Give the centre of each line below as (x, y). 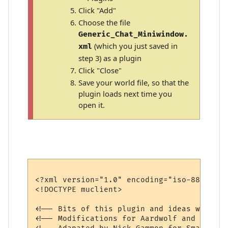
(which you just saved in (135, 46)
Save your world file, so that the (134, 83)
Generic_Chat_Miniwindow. (134, 35)
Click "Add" (97, 10)
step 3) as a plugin (110, 58)
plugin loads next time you (125, 94)
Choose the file (105, 23)
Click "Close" (100, 70)
